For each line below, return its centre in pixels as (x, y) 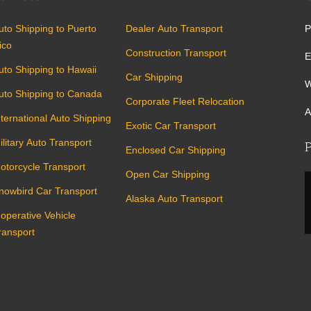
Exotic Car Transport (171, 126)
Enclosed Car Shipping (176, 150)
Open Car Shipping (168, 174)
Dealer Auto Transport (174, 28)
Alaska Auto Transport (174, 199)
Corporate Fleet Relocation (185, 101)
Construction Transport (176, 53)
